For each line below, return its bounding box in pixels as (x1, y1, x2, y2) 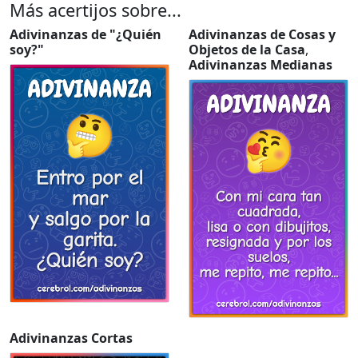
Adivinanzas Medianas (189, 55, 332, 74)
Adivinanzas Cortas (10, 328, 133, 347)
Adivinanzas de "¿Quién (10, 25, 161, 43)
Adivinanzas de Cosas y (189, 25, 336, 43)
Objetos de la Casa (189, 40, 305, 58)
